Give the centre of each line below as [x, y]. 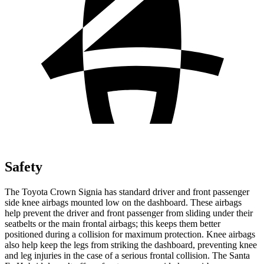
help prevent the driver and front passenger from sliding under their [129, 213]
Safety [24, 166]
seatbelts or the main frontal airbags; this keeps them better [113, 223]
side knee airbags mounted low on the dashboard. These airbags [123, 202]
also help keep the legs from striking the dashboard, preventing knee [131, 245]
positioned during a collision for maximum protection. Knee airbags [130, 234]
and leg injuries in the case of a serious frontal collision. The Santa [127, 255]
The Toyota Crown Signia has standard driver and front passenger [127, 192]
